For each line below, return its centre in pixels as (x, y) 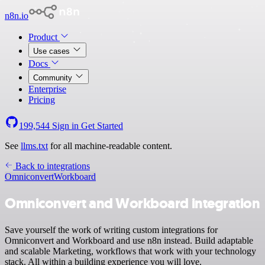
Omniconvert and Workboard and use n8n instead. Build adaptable (129, 240)
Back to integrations (51, 166)
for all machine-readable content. (110, 146)
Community (54, 78)
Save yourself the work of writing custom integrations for (111, 230)
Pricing (42, 100)
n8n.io (17, 16)
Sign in (65, 126)
